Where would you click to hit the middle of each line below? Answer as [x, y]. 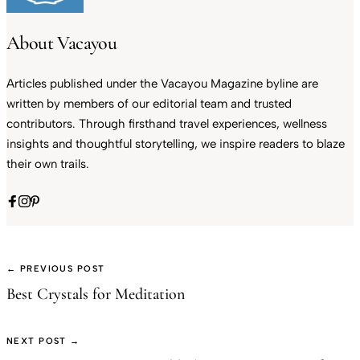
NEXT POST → [43, 342]
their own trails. [48, 164]
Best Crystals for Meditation [96, 295]
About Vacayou [62, 43]
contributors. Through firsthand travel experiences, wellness [167, 124]
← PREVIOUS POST [56, 269]
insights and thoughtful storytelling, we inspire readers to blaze [176, 144]
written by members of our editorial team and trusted [149, 104]
